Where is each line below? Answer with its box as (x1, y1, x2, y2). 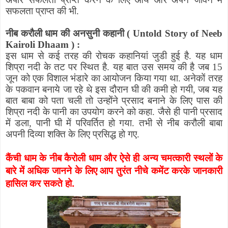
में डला (6, 118, 30, 129)
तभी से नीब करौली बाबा (138, 118, 223, 129)
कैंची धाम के (6, 151, 46, 164)
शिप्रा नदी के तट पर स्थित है (6, 62, 107, 73)
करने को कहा (107, 106, 153, 118)
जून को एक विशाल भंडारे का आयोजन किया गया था (6, 73, 178, 84)
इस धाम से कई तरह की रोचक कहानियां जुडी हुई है (6, 50, 189, 62)
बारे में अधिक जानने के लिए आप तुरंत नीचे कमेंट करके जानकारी (6, 164, 222, 177)
